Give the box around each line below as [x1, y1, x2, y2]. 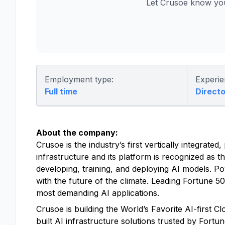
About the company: [36, 128, 118, 138]
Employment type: [45, 74, 114, 84]
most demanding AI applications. [36, 188, 159, 198]
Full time [45, 86, 77, 96]
